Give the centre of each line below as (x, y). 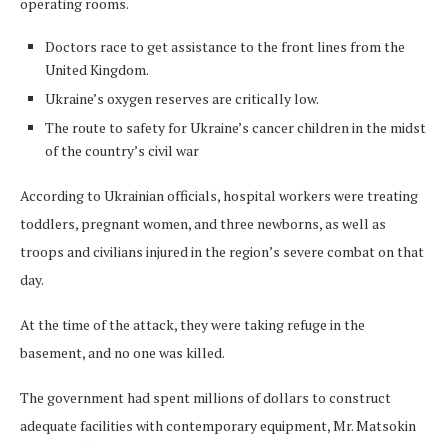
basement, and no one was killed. (122, 352)
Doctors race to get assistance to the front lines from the (225, 46)
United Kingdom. (97, 69)
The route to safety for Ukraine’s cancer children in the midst (235, 127)
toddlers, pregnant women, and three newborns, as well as (203, 223)
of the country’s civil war (122, 150)
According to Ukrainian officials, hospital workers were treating (219, 195)
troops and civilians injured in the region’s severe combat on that (222, 251)
